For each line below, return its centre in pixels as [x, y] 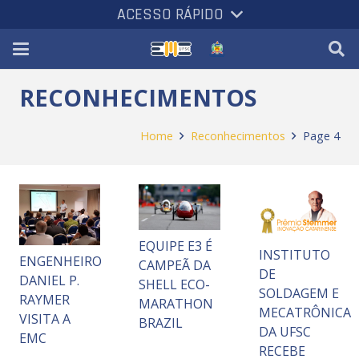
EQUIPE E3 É [176, 246]
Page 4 [321, 136]
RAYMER [44, 299]
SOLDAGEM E [298, 293]
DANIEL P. [49, 280]
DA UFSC [284, 331]
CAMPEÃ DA [175, 266]
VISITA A [45, 319]
